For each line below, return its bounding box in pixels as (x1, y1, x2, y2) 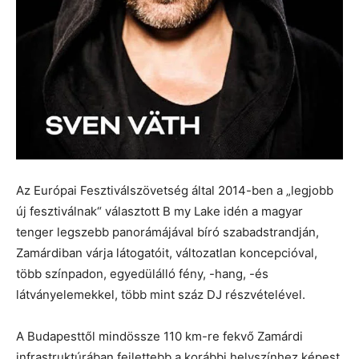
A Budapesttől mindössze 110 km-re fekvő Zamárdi (16, 329, 303, 345)
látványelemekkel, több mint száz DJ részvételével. (16, 287, 305, 303)
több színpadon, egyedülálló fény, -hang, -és (16, 266, 268, 282)
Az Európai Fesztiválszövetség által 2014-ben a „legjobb (16, 183, 333, 199)
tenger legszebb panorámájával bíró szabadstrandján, (16, 224, 319, 240)
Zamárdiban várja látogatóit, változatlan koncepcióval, (16, 245, 317, 261)
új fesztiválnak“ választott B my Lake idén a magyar (16, 204, 303, 220)
